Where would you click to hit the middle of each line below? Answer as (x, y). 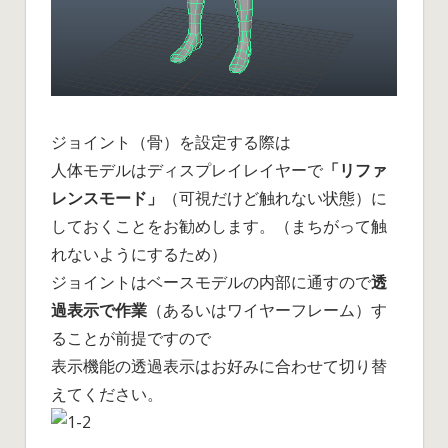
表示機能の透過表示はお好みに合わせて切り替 (219, 365)
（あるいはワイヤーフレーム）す (267, 309)
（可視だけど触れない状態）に (275, 197)
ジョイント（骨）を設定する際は (171, 141)
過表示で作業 (99, 309)
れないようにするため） (139, 253)
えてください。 (107, 393)
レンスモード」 (107, 197)
